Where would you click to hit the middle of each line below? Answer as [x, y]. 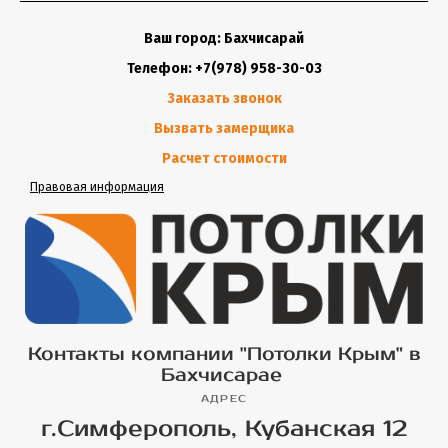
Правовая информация [97, 187]
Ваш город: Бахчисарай [224, 38]
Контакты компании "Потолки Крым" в [224, 354]
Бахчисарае [224, 375]
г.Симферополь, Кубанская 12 [224, 429]
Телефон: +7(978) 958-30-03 [224, 68]
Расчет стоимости [224, 158]
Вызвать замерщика [224, 128]
